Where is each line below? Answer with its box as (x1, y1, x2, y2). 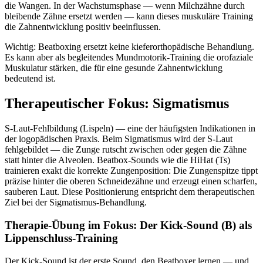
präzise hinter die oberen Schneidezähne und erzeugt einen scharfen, (5, 176, 257, 187)
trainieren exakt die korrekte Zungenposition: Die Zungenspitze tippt (5, 166, 258, 176)
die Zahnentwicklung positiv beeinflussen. (5, 22, 161, 32)
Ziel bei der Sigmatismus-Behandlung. (5, 197, 147, 208)
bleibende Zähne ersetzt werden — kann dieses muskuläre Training (5, 11, 253, 22)
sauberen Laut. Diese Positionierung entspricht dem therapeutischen (5, 187, 255, 197)
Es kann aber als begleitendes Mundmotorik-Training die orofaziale (5, 52, 253, 63)
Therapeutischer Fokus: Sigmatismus (5, 96, 229, 112)
